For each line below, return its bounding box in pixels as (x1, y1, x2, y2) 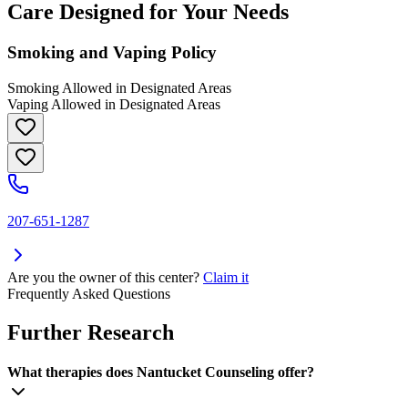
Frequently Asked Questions (7, 285, 170, 301)
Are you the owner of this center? (7, 269, 199, 285)
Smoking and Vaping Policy (7, 42, 217, 62)
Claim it (203, 269, 249, 285)
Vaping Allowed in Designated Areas (7, 96, 220, 112)
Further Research (7, 320, 174, 344)
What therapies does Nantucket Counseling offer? (7, 363, 314, 380)
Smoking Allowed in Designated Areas (7, 79, 231, 96)
